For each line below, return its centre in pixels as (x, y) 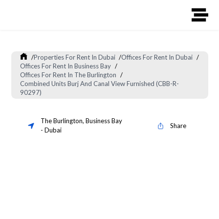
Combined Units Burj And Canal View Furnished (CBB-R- (100, 84)
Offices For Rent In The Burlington (68, 75)
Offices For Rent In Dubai (157, 57)
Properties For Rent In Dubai (74, 57)
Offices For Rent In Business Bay (66, 66)
